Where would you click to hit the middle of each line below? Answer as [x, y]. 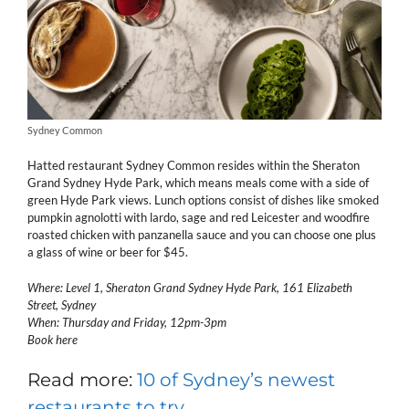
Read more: [82, 380]
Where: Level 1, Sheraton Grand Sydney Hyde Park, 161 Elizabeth [190, 287]
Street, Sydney [62, 304]
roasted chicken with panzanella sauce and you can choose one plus [202, 235]
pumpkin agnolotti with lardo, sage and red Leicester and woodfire [199, 218]
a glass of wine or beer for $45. [108, 252]
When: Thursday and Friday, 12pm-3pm [127, 322]
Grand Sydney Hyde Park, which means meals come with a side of [198, 183]
